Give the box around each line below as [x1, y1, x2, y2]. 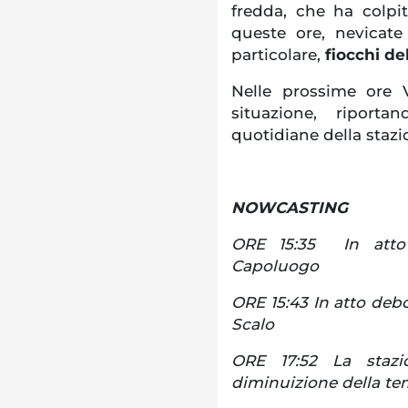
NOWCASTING [231, 198, 348, 217]
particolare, [231, 45, 325, 64]
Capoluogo [231, 256, 319, 275]
